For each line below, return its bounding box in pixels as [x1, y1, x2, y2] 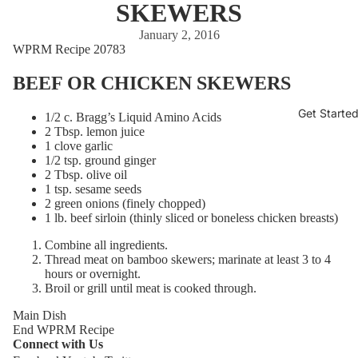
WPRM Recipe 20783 [13, 42, 125, 56]
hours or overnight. [45, 266, 141, 280]
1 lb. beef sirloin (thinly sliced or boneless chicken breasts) [45, 210, 338, 225]
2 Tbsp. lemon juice [45, 124, 145, 138]
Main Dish [13, 308, 66, 322]
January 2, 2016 [138, 28, 220, 42]
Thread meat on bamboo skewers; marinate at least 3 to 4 [45, 252, 331, 266]
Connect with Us [13, 336, 103, 351]
